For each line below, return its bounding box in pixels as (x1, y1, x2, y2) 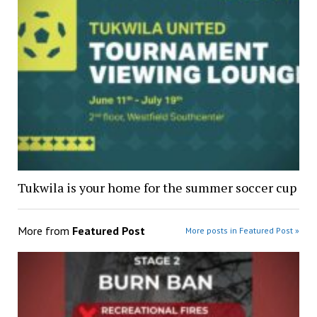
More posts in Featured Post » (185, 225, 300, 236)
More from (17, 224, 72, 238)
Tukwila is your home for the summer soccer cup (17, 179, 296, 197)
